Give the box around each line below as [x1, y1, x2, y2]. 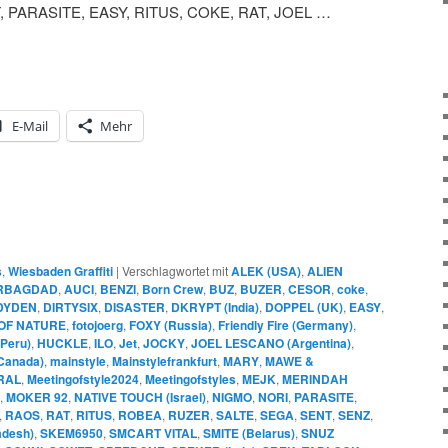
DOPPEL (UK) [265, 298, 343, 317]
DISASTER [104, 298, 165, 317]
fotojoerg [72, 316, 123, 335]
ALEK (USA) [231, 262, 301, 281]
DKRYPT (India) [171, 298, 259, 317]
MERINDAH [282, 370, 348, 389]
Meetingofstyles [145, 370, 236, 389]
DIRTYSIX [43, 298, 98, 317]
